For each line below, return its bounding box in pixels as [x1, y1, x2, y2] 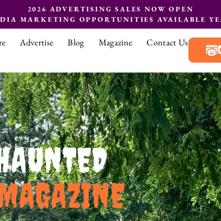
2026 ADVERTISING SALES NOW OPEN [27, 4, 194, 13]
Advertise [20, 37, 54, 48]
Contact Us [147, 37, 188, 48]
